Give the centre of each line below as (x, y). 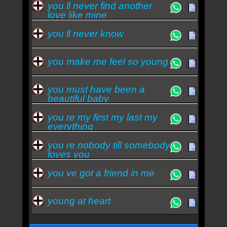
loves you (68, 154)
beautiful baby (78, 98)
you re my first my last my (102, 117)
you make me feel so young (108, 61)
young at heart (79, 201)
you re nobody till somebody (109, 145)
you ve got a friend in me (101, 173)
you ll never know (85, 33)
